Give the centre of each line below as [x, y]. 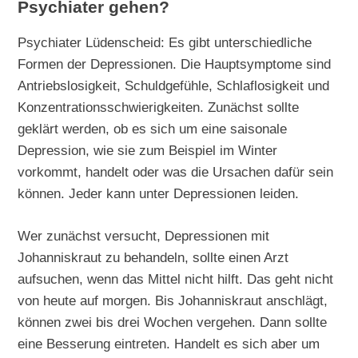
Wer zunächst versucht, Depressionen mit [144, 235]
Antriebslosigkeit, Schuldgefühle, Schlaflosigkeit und [174, 85]
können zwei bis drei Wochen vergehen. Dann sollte [173, 322]
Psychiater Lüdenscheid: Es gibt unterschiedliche [165, 42]
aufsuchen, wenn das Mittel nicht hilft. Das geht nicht [176, 278]
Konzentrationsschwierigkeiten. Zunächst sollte [159, 107]
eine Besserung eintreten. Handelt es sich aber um [169, 343]
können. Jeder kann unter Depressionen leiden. [159, 193]
